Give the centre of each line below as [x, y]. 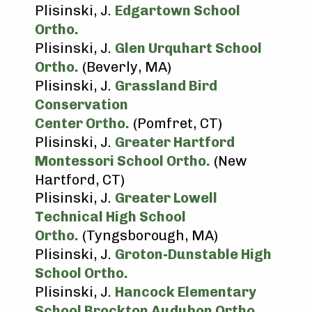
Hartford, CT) [80, 180]
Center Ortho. [82, 123]
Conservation [81, 104]
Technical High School [110, 217]
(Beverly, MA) [125, 67]
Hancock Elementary [186, 292]
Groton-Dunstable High [193, 254]
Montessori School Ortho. [123, 161]
